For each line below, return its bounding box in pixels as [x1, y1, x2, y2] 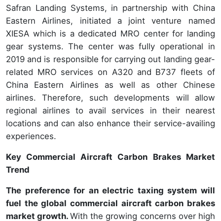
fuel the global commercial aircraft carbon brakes [6, 198, 215, 208]
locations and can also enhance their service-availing [6, 118, 215, 128]
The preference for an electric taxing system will [6, 185, 215, 195]
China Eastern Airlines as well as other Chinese [6, 79, 215, 90]
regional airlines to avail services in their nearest [6, 105, 215, 115]
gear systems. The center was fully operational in [6, 41, 215, 51]
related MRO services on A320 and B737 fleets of [6, 67, 215, 77]
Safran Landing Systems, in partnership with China [6, 2, 215, 13]
